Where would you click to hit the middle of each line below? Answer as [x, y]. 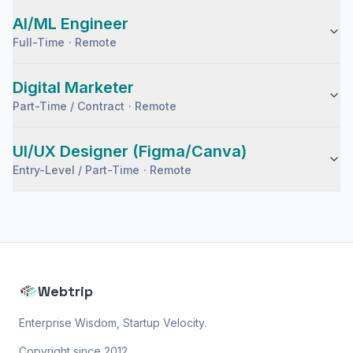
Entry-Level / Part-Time [76, 170]
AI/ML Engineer [71, 24]
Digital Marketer [73, 87]
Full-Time [39, 42]
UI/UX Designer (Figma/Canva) [130, 151]
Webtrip [65, 291]
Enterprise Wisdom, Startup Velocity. [113, 323]
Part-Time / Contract [69, 106]
